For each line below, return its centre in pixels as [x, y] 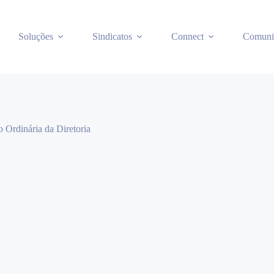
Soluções [36, 36]
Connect [187, 36]
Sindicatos [112, 36]
